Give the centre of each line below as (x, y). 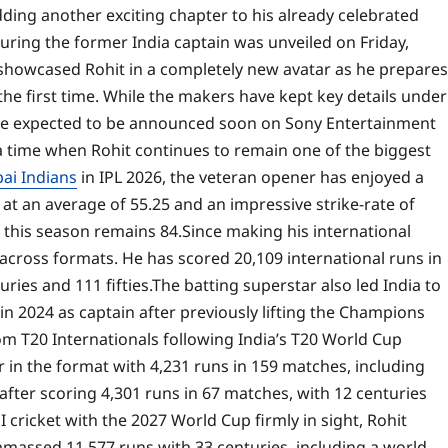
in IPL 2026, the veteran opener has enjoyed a (250, 177)
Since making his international (296, 231)
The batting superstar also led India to (296, 285)
